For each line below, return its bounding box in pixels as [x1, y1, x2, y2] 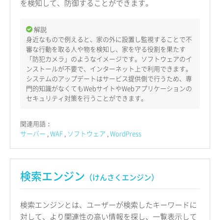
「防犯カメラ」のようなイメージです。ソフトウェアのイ [26, 54, 192, 64]
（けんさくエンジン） [85, 172, 159, 183]
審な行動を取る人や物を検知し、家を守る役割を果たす [26, 44, 186, 54]
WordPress [110, 129, 141, 138]
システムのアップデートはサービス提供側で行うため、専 [26, 74, 192, 83]
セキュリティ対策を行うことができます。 [26, 93, 147, 103]
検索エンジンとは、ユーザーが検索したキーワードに [20, 199, 197, 211]
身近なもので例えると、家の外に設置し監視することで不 [26, 34, 192, 44]
